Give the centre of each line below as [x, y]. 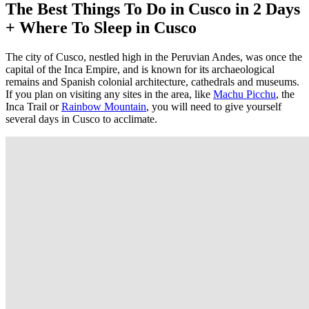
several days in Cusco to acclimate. [81, 119]
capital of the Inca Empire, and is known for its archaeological [140, 69]
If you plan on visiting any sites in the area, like [109, 94]
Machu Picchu [245, 94]
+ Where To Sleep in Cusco [101, 27]
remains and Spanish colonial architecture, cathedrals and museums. [152, 81]
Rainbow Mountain [104, 106]
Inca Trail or [33, 106]
